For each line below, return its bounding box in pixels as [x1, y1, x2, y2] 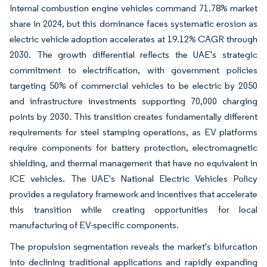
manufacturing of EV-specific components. [10, 219, 179, 231]
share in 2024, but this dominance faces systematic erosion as [10, 17, 257, 29]
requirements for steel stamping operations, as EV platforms [10, 126, 257, 138]
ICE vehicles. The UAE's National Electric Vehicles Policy [10, 172, 257, 184]
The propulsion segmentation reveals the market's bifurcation [10, 240, 257, 252]
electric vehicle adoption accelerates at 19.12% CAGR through [10, 33, 257, 45]
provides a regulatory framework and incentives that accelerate [10, 188, 257, 200]
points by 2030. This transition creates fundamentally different [10, 110, 257, 122]
